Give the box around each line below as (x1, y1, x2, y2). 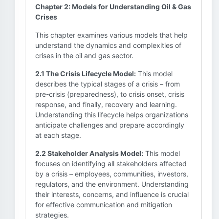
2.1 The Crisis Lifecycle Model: (35, 69, 136, 78)
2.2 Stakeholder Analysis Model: (35, 149, 143, 157)
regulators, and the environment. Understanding (35, 180, 189, 188)
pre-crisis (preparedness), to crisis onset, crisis (35, 90, 184, 98)
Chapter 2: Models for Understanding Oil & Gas (35, 2, 191, 11)
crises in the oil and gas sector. (35, 51, 133, 60)
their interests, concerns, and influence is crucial (35, 190, 189, 198)
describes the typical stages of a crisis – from (35, 80, 180, 88)
